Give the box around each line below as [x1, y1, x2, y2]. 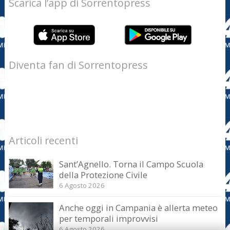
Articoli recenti [8, 133, 78, 147]
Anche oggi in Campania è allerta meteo [59, 201, 218, 214]
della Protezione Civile [59, 169, 148, 181]
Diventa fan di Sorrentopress [8, 58, 148, 72]
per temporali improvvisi [59, 212, 159, 224]
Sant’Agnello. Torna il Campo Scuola [59, 158, 204, 170]
